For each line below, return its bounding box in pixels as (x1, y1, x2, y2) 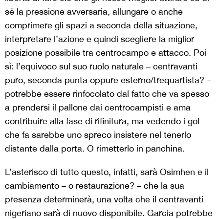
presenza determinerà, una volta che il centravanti (5, 194, 203, 205)
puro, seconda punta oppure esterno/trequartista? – (5, 75, 211, 86)
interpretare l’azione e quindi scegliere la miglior (5, 34, 194, 44)
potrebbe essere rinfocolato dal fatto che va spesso (5, 88, 209, 99)
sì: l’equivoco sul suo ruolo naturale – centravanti (5, 61, 197, 72)
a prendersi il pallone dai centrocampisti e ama (5, 102, 191, 113)
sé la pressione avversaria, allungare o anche (5, 6, 183, 17)
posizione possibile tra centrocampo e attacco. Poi (5, 47, 206, 58)
